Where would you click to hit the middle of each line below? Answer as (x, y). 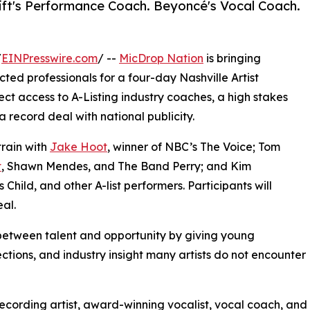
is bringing (232, 58)
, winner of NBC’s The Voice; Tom (194, 146)
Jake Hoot (79, 146)
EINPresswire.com (49, 58)
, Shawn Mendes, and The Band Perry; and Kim (126, 166)
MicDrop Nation (161, 58)
